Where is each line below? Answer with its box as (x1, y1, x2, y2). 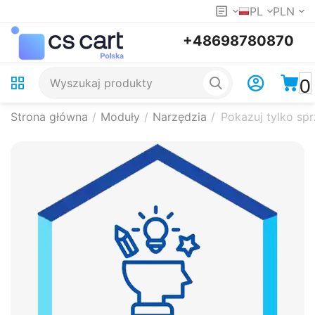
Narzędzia (153, 110, 207, 124)
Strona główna (11, 110, 88, 124)
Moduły (101, 110, 140, 124)
